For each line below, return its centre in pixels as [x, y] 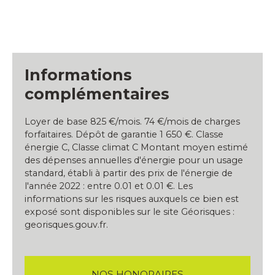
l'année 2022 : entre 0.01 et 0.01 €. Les [109, 186]
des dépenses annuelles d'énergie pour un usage [134, 161]
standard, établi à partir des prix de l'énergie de [129, 173]
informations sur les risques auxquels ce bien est [132, 199]
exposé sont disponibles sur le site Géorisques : [130, 212]
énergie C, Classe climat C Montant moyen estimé [136, 148]
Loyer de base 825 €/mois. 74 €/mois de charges [132, 122]
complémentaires [97, 94]
